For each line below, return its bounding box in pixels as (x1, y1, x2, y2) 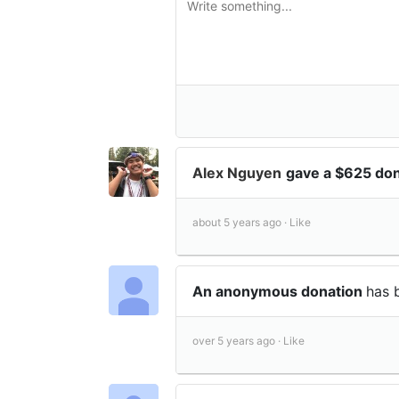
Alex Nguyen (192, 163, 281, 182)
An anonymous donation (192, 281, 366, 300)
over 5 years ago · (192, 333, 283, 347)
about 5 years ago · (192, 215, 289, 229)
